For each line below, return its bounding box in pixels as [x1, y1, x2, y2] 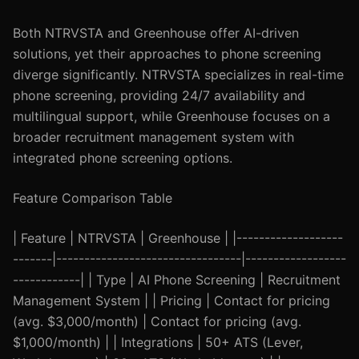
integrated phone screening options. [13, 150, 232, 166]
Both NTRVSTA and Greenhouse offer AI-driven [13, 25, 299, 41]
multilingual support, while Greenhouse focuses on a [13, 108, 330, 124]
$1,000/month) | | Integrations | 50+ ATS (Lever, [13, 334, 303, 350]
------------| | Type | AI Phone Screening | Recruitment [13, 272, 341, 288]
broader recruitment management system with [13, 129, 294, 145]
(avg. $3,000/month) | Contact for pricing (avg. [13, 313, 301, 329]
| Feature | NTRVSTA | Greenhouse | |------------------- [13, 230, 343, 246]
